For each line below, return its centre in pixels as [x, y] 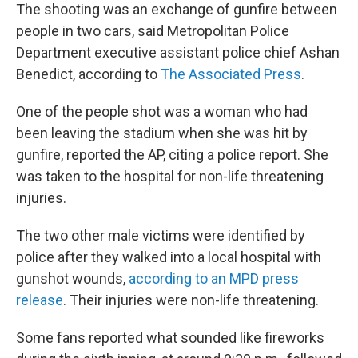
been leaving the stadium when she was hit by [162, 133]
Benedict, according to [88, 74]
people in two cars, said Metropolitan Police [153, 31]
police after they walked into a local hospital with [169, 257]
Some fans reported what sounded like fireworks [170, 338]
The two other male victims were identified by [161, 235]
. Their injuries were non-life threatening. [191, 300]
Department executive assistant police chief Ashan [178, 52]
